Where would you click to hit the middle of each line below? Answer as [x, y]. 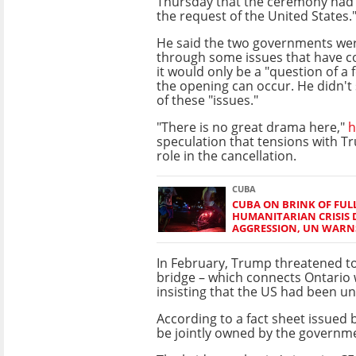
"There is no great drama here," [252, 127]
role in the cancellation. [226, 155]
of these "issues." [207, 100]
